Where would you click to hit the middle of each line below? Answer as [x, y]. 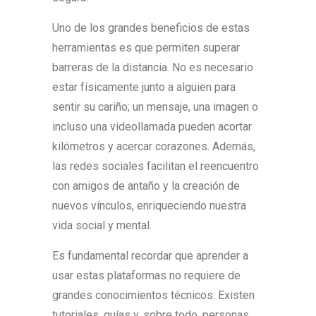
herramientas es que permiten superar [146, 48]
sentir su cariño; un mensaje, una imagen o [155, 107]
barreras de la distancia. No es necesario [153, 67]
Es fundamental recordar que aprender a [150, 256]
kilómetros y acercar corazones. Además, [154, 146]
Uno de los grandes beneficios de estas [151, 28]
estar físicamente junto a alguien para [144, 87]
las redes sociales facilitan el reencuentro [156, 166]
